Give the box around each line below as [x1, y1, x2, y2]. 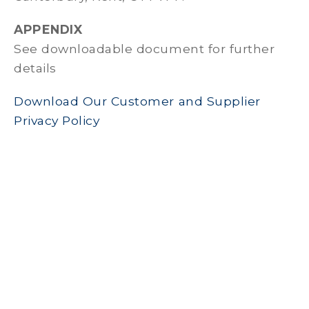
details [14, 61, 61, 75]
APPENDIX [14, 22, 83, 37]
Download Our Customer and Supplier [14, 94, 261, 108]
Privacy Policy [14, 113, 100, 128]
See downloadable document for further [14, 41, 275, 56]
